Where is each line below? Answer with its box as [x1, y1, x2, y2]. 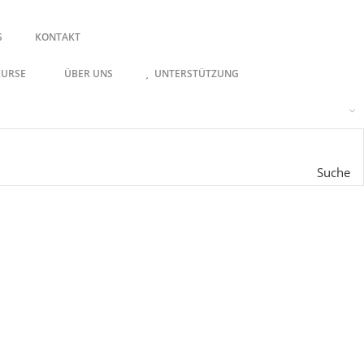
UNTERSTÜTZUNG [154, 67, 240, 80]
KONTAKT [34, 30, 80, 44]
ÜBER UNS [63, 67, 113, 80]
